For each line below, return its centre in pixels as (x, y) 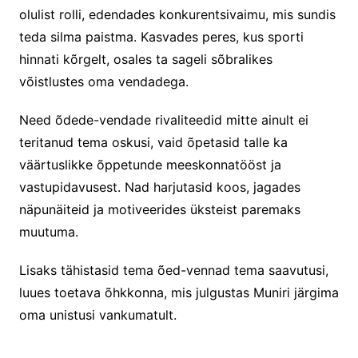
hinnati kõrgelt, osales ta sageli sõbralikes (145, 59)
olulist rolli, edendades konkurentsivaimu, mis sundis (177, 14)
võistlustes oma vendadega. (103, 81)
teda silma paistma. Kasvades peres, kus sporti (161, 36)
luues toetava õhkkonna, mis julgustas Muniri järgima (179, 292)
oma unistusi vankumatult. (97, 314)
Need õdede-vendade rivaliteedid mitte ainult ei (163, 119)
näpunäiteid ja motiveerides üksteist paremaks (159, 209)
